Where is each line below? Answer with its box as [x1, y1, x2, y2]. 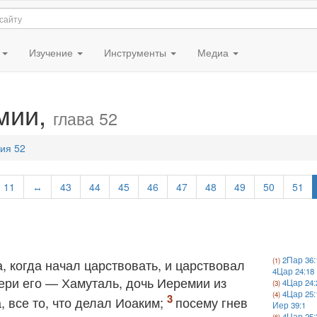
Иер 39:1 [272, 299, 306, 311]
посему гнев [175, 293, 248, 311]
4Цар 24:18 [272, 265, 315, 277]
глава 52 [53, 106, 117, 130]
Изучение [28, 45, 76, 59]
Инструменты [103, 45, 169, 59]
